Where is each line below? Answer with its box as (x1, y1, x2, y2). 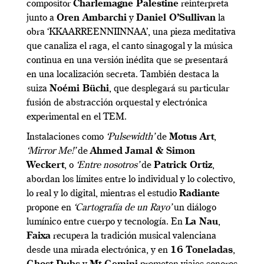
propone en (27, 203, 74, 213)
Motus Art (169, 133, 214, 143)
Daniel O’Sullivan (136, 14, 216, 24)
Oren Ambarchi (57, 14, 127, 24)
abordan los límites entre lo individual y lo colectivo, (27, 175, 235, 185)
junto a (27, 14, 57, 24)
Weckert (27, 161, 64, 171)
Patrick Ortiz (154, 161, 212, 171)
